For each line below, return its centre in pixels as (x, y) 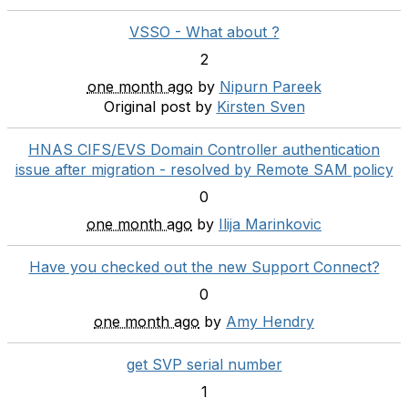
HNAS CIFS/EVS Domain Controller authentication (204, 149)
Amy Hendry (270, 321)
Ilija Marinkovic (270, 224)
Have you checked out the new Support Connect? (204, 267)
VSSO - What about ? (204, 32)
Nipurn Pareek (270, 87)
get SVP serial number (204, 364)
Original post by (158, 107)
